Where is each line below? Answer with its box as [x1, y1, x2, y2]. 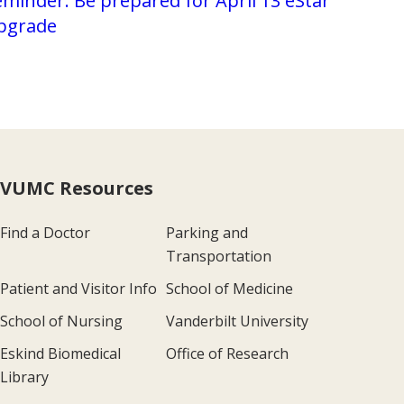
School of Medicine [165, 278, 293, 298]
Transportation [165, 245, 271, 266]
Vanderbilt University [165, 310, 308, 331]
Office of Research [165, 343, 289, 363]
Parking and [165, 222, 248, 243]
